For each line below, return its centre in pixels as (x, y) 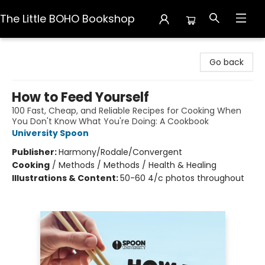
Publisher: (35, 152)
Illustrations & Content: (66, 178)
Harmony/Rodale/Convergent (120, 152)
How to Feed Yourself (80, 97)
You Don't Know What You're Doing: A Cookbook (110, 121)
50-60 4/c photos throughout (182, 178)
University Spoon (50, 133)
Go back (227, 62)
